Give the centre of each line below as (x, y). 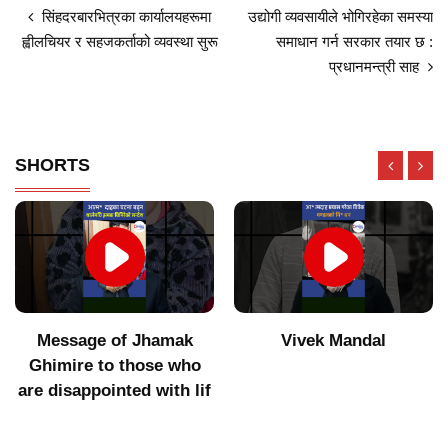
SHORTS (52, 164)
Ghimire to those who (114, 365)
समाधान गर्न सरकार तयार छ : (354, 41)
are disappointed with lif (114, 390)
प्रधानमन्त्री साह (376, 66)
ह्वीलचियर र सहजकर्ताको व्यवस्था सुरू (119, 41)
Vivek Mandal (333, 340)
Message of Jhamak (114, 340)
